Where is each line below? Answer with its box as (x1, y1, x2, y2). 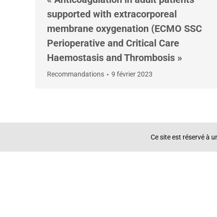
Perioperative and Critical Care (47, 37, 179, 49)
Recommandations (47, 70, 104, 78)
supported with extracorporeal (47, 8, 177, 20)
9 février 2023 (111, 70, 153, 78)
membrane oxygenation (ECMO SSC (47, 23, 202, 34)
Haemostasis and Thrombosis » (47, 52, 182, 63)
